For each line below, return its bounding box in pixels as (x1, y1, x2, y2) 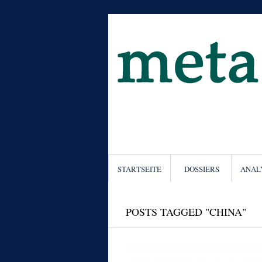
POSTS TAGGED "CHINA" (125, 205, 246, 219)
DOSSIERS (184, 164, 219, 174)
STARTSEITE (117, 164, 161, 174)
